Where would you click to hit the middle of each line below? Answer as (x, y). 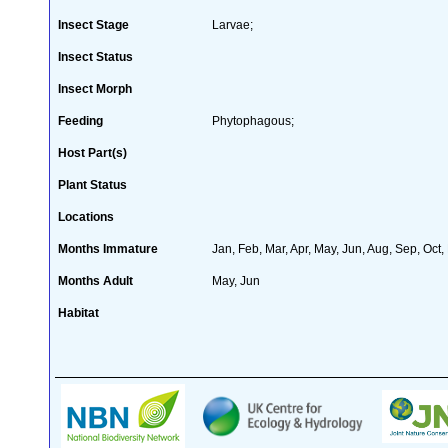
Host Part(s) (92, 152)
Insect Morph (95, 88)
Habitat (78, 312)
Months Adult (95, 280)
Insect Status (95, 56)
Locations (86, 216)
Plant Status (92, 184)
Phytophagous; (253, 120)
